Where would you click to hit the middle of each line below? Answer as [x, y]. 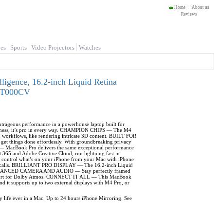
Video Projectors [53, 47]
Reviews [189, 14]
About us [200, 7]
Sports [18, 47]
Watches [90, 47]
